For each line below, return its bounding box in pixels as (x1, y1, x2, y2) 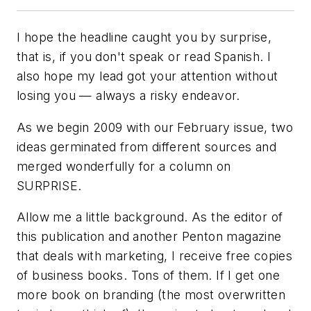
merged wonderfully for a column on (17, 158, 231, 174)
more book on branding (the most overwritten (17, 287, 286, 303)
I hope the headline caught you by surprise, (17, 30, 272, 45)
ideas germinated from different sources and (17, 139, 277, 154)
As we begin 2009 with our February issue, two (17, 119, 293, 135)
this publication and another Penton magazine (17, 229, 282, 244)
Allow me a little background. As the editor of (17, 210, 283, 225)
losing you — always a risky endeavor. (17, 88, 240, 103)
